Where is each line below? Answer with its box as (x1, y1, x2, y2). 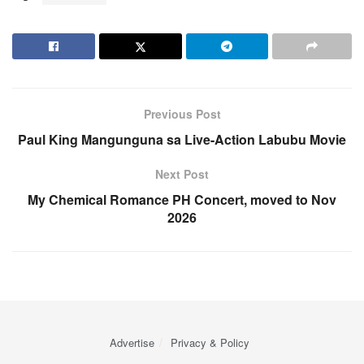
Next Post (155, 166, 209, 182)
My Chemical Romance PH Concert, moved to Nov (28, 190, 336, 209)
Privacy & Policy (171, 335, 249, 350)
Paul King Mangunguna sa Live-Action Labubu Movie (18, 130, 346, 149)
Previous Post (143, 106, 221, 122)
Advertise (110, 335, 154, 350)
